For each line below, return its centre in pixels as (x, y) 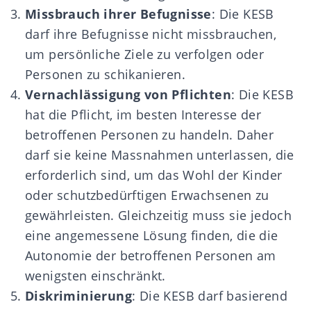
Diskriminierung (78, 296)
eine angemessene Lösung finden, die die (152, 235)
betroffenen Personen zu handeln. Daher (150, 135)
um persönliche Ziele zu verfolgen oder (145, 54)
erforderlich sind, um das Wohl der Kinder (154, 175)
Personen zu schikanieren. (105, 74)
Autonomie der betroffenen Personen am (151, 255)
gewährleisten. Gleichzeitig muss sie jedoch (159, 215)
